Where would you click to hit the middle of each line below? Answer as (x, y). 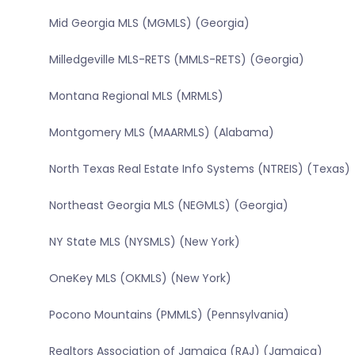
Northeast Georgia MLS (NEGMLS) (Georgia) (168, 206)
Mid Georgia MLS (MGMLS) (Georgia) (149, 23)
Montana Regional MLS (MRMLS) (136, 96)
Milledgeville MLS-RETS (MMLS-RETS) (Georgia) (176, 60)
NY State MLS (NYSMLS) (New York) (144, 242)
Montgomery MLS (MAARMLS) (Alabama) (161, 133)
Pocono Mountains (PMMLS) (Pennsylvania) (169, 315)
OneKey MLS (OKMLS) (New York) (140, 279)
